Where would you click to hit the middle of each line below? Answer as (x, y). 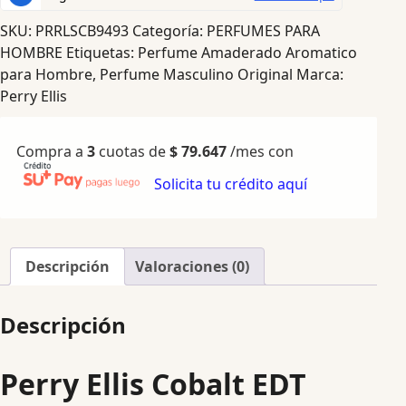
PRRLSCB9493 (82, 31)
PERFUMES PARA (263, 31)
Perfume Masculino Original (196, 75)
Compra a (52, 151)
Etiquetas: (102, 53)
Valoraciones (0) (192, 266)
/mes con (262, 151)
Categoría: (169, 31)
